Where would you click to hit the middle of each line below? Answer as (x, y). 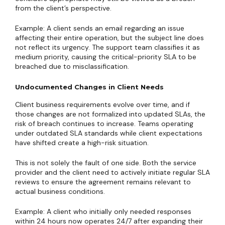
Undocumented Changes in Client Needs (89, 87)
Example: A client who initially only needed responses (103, 211)
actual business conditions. (60, 191)
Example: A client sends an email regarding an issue (100, 28)
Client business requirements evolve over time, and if (102, 104)
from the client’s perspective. (63, 8)
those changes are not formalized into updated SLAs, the (110, 114)
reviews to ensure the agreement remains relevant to (103, 182)
